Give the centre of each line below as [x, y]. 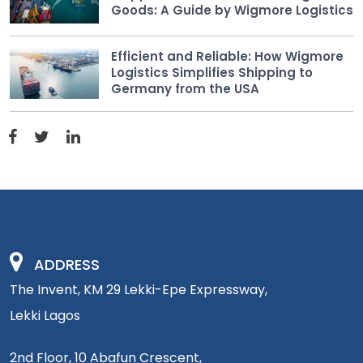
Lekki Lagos [45, 315]
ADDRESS [67, 264]
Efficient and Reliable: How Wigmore [227, 56]
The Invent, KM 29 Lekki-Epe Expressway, [139, 289]
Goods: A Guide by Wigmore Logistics [232, 11]
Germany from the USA [185, 88]
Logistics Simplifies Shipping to [212, 72]
